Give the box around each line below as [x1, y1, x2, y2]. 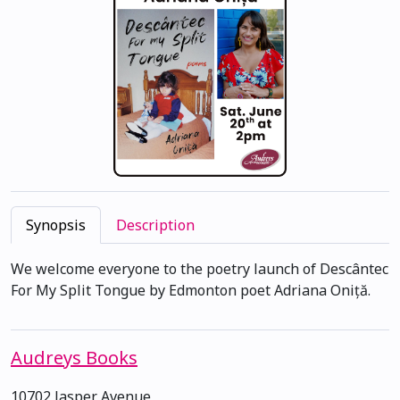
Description [116, 215, 195, 236]
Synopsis [26, 215, 86, 236]
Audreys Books [11, 346, 137, 371]
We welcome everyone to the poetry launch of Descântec [11, 259, 388, 279]
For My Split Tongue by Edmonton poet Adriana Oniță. [11, 280, 371, 301]
